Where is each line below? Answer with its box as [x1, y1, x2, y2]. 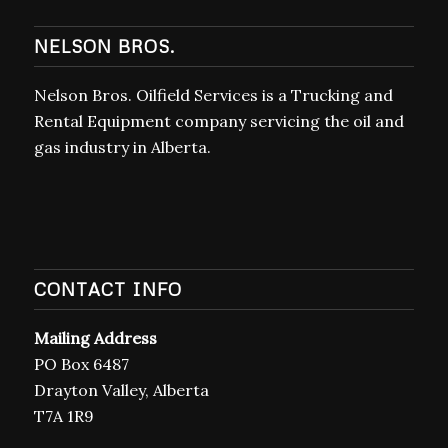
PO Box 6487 [33, 391, 129, 412]
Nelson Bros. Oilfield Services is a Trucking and [33, 123, 393, 144]
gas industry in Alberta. [33, 175, 211, 196]
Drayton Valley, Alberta [33, 417, 209, 438]
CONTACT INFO [33, 315, 182, 338]
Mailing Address [33, 365, 157, 386]
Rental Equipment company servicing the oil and [33, 149, 404, 170]
